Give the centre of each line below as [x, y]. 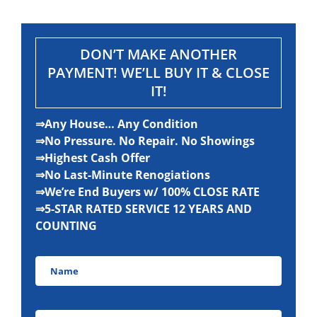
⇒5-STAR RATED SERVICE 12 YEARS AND [144, 209]
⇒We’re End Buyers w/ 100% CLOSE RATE [148, 192]
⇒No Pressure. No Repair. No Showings [145, 141]
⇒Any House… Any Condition [117, 124]
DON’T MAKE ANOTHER [158, 54]
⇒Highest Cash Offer [93, 158]
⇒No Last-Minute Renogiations [123, 175]
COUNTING [66, 226]
